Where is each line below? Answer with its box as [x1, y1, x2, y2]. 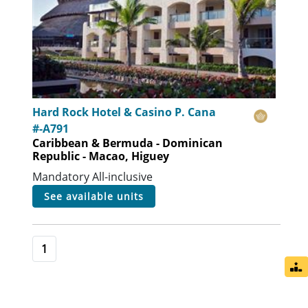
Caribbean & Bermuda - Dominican [32, 135, 223, 151]
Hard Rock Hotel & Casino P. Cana [32, 104, 217, 120]
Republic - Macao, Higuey [32, 148, 170, 164]
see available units [50, 190, 144, 203]
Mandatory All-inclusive [32, 169, 153, 185]
